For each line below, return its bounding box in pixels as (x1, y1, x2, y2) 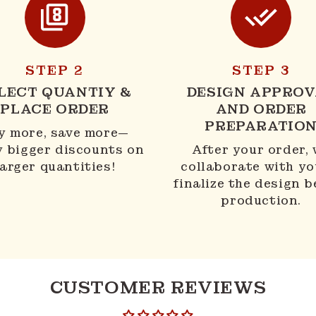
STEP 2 (25, 61, 85, 78)
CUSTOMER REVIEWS (49, 276, 267, 298)
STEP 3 (231, 61, 291, 78)
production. (221, 193, 302, 208)
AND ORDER (215, 100, 307, 117)
